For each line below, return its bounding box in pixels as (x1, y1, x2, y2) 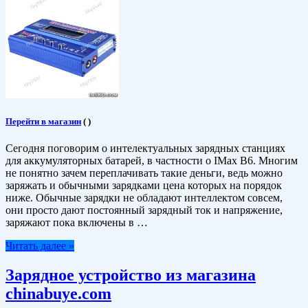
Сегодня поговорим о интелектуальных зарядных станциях (5, 142, 285, 155)
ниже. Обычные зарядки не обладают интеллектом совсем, (5, 192, 283, 204)
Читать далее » (5, 240, 74, 252)
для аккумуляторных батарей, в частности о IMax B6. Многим (5, 155, 298, 167)
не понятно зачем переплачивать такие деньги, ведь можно (5, 167, 283, 179)
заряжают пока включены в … (5, 217, 148, 229)
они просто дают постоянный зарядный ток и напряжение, (5, 204, 283, 217)
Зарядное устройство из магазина (5, 266, 256, 284)
